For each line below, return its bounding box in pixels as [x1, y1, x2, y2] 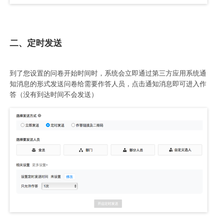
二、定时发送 [10, 38, 62, 48]
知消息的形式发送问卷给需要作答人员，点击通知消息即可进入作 [10, 80, 206, 88]
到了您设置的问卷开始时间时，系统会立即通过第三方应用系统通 [10, 70, 206, 77]
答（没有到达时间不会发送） [10, 91, 98, 99]
